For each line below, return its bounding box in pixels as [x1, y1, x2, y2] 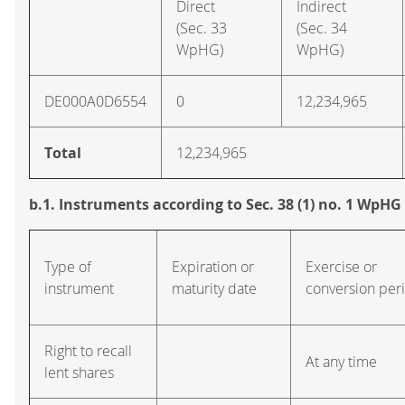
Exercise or [306, 256, 377, 277]
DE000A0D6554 [44, 90, 146, 111]
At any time [306, 351, 377, 372]
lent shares [44, 362, 114, 382]
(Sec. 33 [176, 17, 227, 38]
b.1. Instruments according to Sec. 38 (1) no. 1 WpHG [29, 193, 401, 214]
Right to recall [44, 340, 132, 361]
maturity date [172, 278, 257, 298]
